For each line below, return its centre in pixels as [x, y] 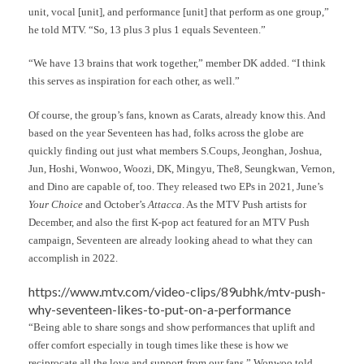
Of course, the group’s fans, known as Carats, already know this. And [177, 115]
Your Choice [56, 204]
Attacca [165, 204]
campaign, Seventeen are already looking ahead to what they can [171, 240]
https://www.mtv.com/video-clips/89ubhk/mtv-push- [177, 292]
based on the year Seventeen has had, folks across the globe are [166, 132]
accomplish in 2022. [73, 258]
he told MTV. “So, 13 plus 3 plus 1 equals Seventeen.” [147, 29]
